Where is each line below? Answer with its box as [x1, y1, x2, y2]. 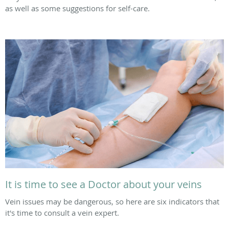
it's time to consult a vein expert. [5, 208, 119, 218]
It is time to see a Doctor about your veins [5, 177, 202, 192]
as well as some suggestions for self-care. [5, 3, 150, 14]
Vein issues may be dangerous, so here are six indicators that [5, 196, 219, 207]
